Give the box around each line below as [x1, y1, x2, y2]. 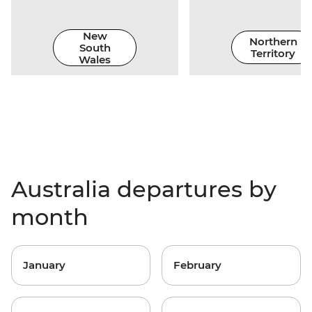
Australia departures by [11, 175, 276, 203]
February [173, 258, 221, 272]
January [23, 258, 65, 272]
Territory [251, 47, 295, 61]
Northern [249, 35, 297, 49]
